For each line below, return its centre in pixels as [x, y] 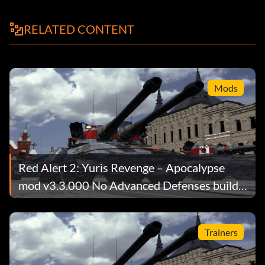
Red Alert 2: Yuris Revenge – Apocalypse [122, 167]
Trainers [221, 232]
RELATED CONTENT [79, 29]
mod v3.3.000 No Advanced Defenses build [128, 185]
